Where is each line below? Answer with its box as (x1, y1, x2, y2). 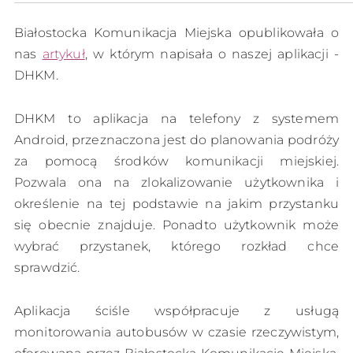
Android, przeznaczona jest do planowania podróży (14, 132, 339, 147)
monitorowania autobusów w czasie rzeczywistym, (14, 324, 339, 340)
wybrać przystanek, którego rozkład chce (14, 238, 339, 254)
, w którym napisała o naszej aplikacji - (84, 46, 339, 61)
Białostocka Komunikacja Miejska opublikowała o (14, 24, 339, 40)
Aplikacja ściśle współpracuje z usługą (14, 303, 339, 318)
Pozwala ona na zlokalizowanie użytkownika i (14, 174, 339, 190)
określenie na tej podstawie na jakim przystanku (14, 195, 339, 211)
